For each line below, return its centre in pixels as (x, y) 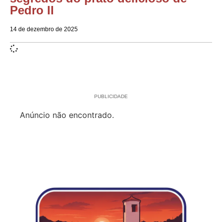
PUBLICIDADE (111, 96)
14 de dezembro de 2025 (44, 29)
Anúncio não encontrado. (67, 115)
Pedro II (32, 10)
